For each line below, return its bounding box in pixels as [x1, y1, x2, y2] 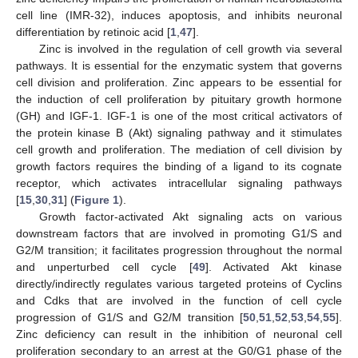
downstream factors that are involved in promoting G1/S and [16, 227, 342, 241]
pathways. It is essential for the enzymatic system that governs [16, 59, 342, 73]
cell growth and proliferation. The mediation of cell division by [16, 143, 342, 157]
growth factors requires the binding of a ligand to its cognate [16, 160, 342, 173]
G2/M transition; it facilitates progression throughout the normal [16, 244, 342, 257]
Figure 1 [74, 193, 119, 207]
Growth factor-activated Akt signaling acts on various [38, 210, 342, 224]
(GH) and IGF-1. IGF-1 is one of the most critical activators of [16, 109, 342, 123]
